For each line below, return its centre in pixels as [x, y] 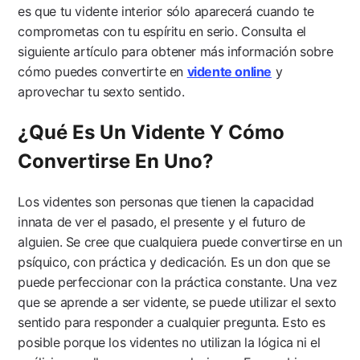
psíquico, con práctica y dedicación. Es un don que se [174, 262]
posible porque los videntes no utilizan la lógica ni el [169, 342]
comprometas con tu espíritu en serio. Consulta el [162, 31]
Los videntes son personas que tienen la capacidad [166, 201]
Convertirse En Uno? [116, 161]
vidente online [229, 71]
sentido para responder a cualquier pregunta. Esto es [172, 322]
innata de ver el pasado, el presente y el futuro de [162, 221]
